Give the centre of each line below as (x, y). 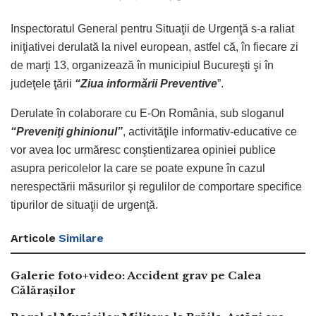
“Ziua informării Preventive (146, 83)
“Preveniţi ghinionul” (67, 131)
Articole (33, 238)
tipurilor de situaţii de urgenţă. (84, 205)
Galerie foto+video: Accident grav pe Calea (136, 275)
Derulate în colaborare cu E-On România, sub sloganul (147, 113)
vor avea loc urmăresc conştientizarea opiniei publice (143, 150)
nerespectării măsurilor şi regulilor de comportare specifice (156, 186)
